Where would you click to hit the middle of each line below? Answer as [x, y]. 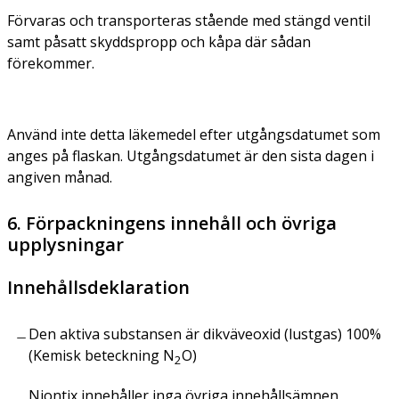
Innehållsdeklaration [98, 288]
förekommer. [51, 64]
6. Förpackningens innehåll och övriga [172, 224]
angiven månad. [60, 178]
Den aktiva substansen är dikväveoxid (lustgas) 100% [205, 334]
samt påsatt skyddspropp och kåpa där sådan [159, 42]
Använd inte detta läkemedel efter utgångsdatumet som [194, 135]
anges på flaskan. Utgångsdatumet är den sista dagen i [191, 156]
